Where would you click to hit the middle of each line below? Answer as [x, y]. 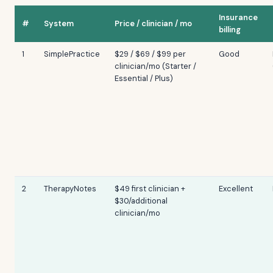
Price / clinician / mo [153, 23]
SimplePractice [72, 54]
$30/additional [141, 201]
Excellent [236, 189]
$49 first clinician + [150, 189]
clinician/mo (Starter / [155, 66]
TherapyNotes [70, 189]
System [59, 23]
